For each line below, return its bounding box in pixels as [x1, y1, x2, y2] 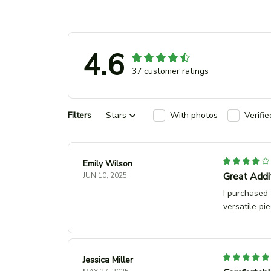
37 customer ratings [132, 65, 209, 77]
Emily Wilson [83, 157, 132, 169]
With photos [170, 109, 218, 122]
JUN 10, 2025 [83, 170, 127, 180]
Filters [68, 109, 91, 122]
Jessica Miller [83, 253, 133, 266]
